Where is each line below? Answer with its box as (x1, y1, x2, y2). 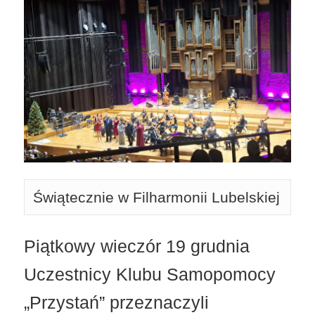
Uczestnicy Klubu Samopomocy (24, 264, 276, 284)
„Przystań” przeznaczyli (24, 292, 210, 312)
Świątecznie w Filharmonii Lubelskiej (33, 188, 281, 205)
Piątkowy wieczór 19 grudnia (24, 236, 250, 256)
